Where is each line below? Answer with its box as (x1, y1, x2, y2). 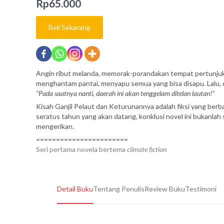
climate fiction (127, 145, 166, 154)
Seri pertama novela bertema (36, 145, 127, 154)
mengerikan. (36, 122, 74, 131)
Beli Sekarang (48, 23, 90, 32)
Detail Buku (57, 184, 93, 193)
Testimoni (185, 184, 216, 193)
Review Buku (144, 184, 185, 193)
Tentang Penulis (93, 184, 144, 193)
